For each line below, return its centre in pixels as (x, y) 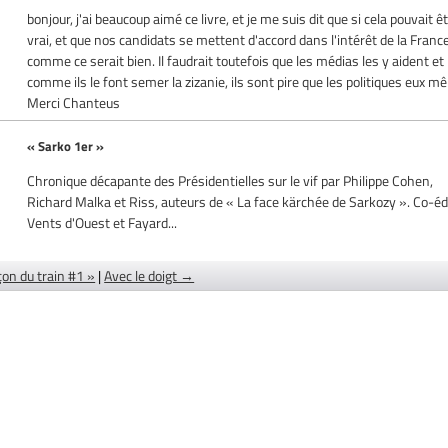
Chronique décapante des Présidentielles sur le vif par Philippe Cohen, (230, 180)
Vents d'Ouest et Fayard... (102, 222)
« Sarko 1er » (66, 145)
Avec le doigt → (149, 275)
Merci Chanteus (74, 102)
